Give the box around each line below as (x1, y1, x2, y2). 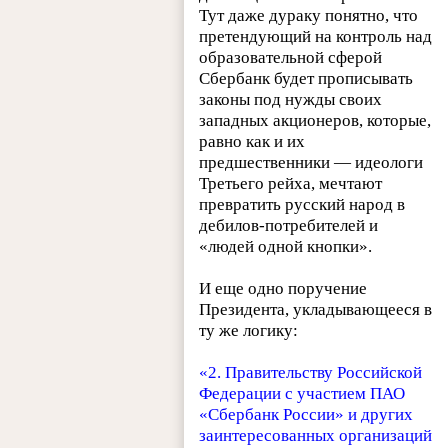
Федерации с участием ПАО (199, 383, 406, 403)
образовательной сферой (199, 47, 383, 67)
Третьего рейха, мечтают (199, 173, 383, 193)
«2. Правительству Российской (199, 362, 423, 382)
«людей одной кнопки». (199, 236, 373, 256)
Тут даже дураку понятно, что (199, 5, 419, 25)
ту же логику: (199, 320, 299, 340)
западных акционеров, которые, (199, 110, 432, 130)
